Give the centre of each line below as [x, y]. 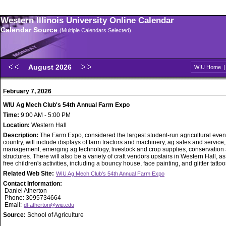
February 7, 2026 [27, 91]
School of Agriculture [55, 215]
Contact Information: [33, 184]
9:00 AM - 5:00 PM [45, 115]
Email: [13, 205]
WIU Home [208, 67]
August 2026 [51, 67]
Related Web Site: [29, 174]
